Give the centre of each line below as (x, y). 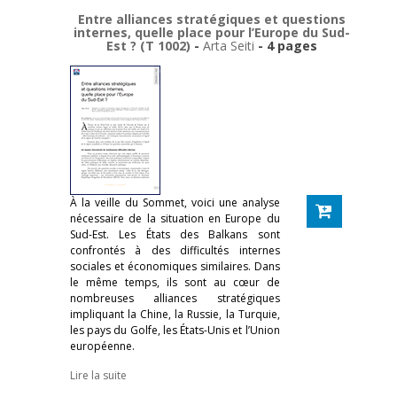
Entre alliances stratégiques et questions (212, 19)
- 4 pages (286, 45)
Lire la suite (98, 375)
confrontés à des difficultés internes (175, 250)
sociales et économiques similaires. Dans (175, 266)
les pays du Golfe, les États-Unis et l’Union (175, 330)
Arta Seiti (229, 45)
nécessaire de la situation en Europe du (175, 218)
